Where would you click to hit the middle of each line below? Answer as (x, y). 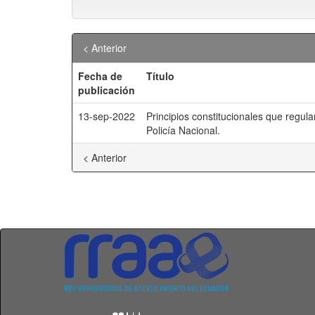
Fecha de (100, 76)
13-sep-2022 (107, 116)
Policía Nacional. (183, 130)
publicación (107, 90)
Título (160, 76)
